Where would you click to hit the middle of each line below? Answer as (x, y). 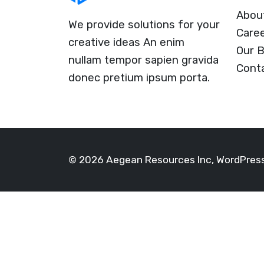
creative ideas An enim (126, 42)
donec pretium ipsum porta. (139, 77)
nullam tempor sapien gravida (143, 60)
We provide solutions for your (144, 24)
